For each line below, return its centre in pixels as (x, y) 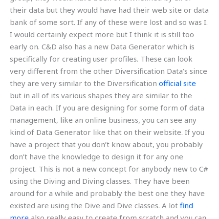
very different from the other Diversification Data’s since (109, 71)
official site (177, 83)
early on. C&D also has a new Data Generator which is (102, 46)
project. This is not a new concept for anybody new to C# (109, 168)
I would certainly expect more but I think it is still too (102, 34)
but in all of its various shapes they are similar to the (101, 95)
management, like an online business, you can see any (103, 120)
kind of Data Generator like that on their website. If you (107, 132)
